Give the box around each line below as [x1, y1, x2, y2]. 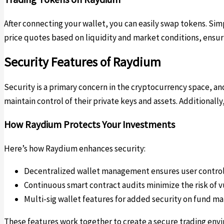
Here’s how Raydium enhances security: [4, 143, 145, 154]
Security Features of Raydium [4, 54, 161, 70]
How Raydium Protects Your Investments [4, 118, 175, 131]
